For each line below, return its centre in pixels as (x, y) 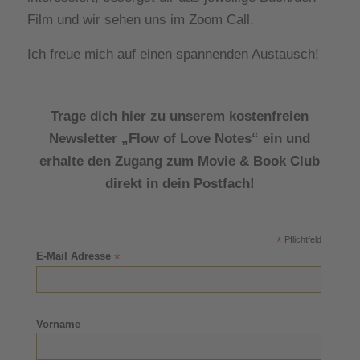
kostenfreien (269, 116)
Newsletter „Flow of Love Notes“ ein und (180, 138)
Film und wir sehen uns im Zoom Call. (140, 20)
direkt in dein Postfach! (180, 183)
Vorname (59, 325)
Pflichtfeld (301, 239)
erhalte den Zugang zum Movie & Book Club (180, 161)
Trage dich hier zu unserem (140, 116)
